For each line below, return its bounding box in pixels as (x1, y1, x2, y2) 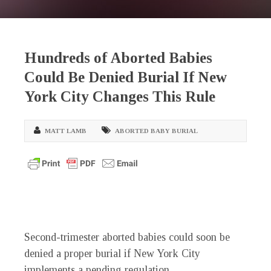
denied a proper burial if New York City (24, 247, 200, 260)
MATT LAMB (45, 127, 87, 135)
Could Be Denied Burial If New (24, 69, 227, 86)
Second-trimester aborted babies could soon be (24, 231, 230, 244)
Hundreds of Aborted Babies (24, 50, 212, 67)
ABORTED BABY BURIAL (115, 127, 198, 135)
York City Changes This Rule (24, 88, 215, 105)
